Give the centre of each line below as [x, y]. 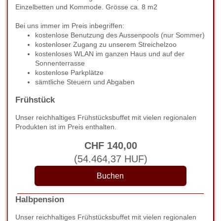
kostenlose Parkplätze [69, 73]
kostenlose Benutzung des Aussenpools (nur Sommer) [120, 35]
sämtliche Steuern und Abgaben [85, 82]
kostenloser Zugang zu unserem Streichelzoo [106, 44]
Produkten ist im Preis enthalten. [66, 127]
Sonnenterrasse [60, 63]
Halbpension [40, 200]
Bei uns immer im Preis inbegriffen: [70, 26]
